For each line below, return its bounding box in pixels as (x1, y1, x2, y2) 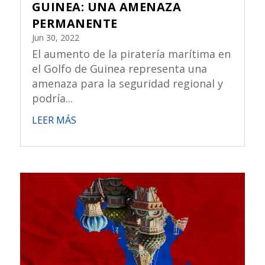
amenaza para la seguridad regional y (31, 76, 223, 91)
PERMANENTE (31, 15, 118, 32)
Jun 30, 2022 (31, 32, 79, 44)
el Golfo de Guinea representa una (31, 62, 207, 76)
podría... (31, 91, 73, 106)
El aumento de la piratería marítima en (31, 47, 231, 62)
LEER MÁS (31, 114, 76, 127)
